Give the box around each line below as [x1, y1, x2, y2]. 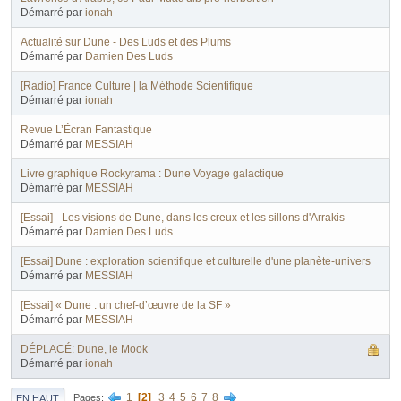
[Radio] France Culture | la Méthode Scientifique [21, 80, 253, 92]
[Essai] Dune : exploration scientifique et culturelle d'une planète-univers [21, 255, 371, 268]
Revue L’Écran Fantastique [21, 124, 152, 136]
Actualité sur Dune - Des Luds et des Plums [21, 36, 231, 48]
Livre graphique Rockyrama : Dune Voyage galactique [21, 167, 284, 180]
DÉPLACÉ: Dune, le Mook [21, 343, 148, 355]
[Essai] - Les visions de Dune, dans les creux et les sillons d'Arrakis [21, 211, 345, 224]
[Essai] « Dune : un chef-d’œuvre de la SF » [21, 299, 231, 311]
